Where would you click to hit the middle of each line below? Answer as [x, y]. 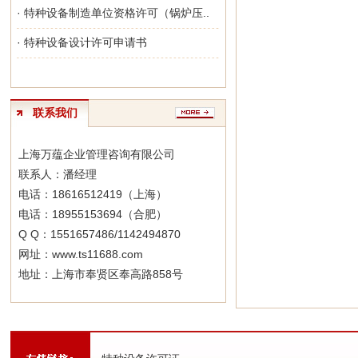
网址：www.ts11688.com [80, 254]
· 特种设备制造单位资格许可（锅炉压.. [113, 13]
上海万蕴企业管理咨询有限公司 [96, 154]
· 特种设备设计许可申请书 [82, 42]
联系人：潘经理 [57, 174]
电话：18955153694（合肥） [92, 214]
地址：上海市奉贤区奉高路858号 [100, 274]
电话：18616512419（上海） [92, 194]
